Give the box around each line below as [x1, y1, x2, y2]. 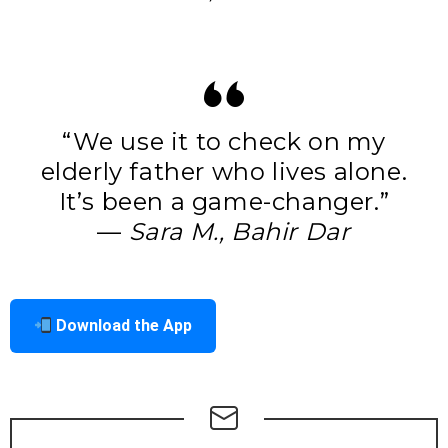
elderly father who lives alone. [40, 157, 408, 187]
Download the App [52, 316, 193, 336]
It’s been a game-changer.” [58, 187, 390, 217]
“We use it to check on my [61, 127, 386, 157]
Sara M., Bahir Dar [128, 217, 351, 247]
